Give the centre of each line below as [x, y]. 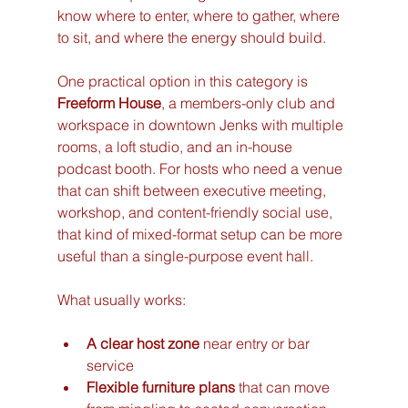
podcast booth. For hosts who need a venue [201, 168]
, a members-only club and [250, 102]
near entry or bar [256, 343]
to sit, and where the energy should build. [191, 37]
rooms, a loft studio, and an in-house [176, 146]
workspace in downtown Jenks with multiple [202, 124]
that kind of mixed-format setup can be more [201, 234]
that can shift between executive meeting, [193, 190]
